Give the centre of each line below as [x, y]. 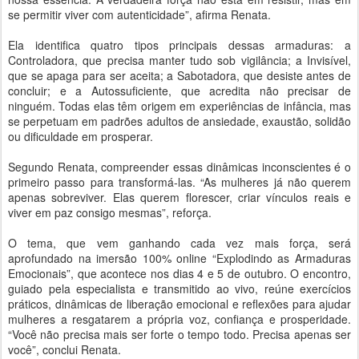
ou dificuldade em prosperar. [81, 136]
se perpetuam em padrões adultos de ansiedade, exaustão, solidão [179, 121]
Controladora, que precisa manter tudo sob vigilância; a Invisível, [179, 60]
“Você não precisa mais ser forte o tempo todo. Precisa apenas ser [179, 334]
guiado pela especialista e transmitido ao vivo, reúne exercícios [179, 288]
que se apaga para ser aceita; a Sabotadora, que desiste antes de [179, 75]
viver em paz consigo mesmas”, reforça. [110, 212]
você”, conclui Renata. [65, 349]
